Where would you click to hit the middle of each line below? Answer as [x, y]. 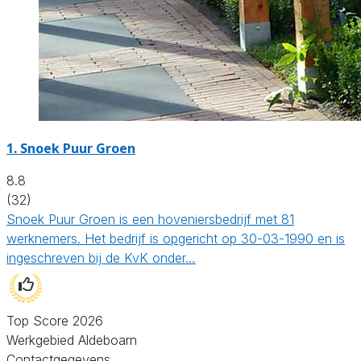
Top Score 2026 [55, 320]
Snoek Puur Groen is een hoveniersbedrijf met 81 [150, 219]
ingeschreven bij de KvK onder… [101, 257]
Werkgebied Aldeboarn [72, 340]
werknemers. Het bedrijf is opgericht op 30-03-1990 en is [176, 238]
